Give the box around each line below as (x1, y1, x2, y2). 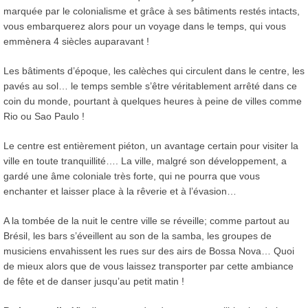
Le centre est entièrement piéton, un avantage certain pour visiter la (3, 140, 298, 151)
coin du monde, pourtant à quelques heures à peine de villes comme (3, 95, 302, 107)
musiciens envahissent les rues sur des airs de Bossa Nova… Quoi (3, 245, 294, 256)
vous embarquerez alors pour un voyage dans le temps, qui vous (3, 20, 286, 32)
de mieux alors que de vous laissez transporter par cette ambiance (3, 260, 294, 272)
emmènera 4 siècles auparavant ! (3, 35, 149, 47)
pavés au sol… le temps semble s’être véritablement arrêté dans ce (3, 80, 297, 91)
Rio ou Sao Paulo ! (3, 110, 85, 122)
